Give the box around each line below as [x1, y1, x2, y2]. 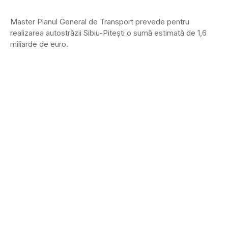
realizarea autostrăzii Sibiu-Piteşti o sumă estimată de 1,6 [10, 27, 207, 38]
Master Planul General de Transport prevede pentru [10, 16, 189, 26]
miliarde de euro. [10, 39, 68, 49]
